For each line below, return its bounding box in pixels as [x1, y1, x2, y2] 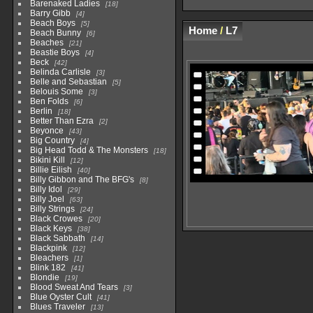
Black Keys [29, 224, 72, 234]
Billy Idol [29, 184, 62, 195]
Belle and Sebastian [29, 77, 107, 87]
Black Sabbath [29, 233, 85, 244]
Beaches [29, 38, 64, 48]
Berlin [29, 106, 52, 117]
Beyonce [29, 126, 64, 136]
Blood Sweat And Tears [29, 282, 118, 293]
